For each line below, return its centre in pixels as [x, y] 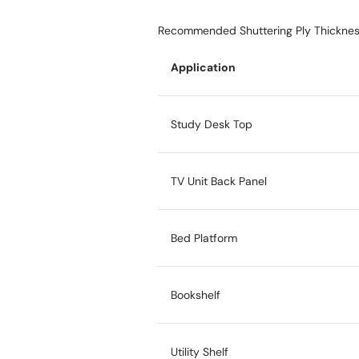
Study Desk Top [212, 124]
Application [203, 67]
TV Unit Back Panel [219, 181]
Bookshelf [196, 294]
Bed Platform [204, 238]
